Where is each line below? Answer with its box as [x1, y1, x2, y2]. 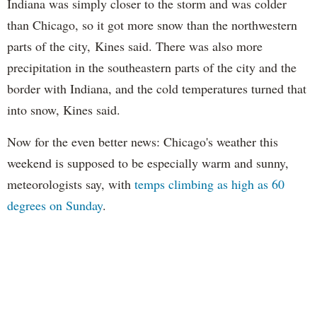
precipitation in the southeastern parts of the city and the [7, 58, 296, 76]
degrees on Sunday [7, 196, 103, 214]
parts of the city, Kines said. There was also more [7, 37, 263, 54]
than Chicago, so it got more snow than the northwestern [7, 16, 297, 33]
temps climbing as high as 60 [134, 175, 284, 192]
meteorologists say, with [7, 175, 134, 192]
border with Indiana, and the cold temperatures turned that [7, 79, 306, 97]
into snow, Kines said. [7, 100, 120, 118]
